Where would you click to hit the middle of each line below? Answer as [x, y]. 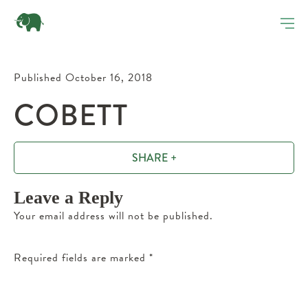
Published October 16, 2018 [83, 78]
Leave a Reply [68, 198]
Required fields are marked [81, 258]
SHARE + [154, 158]
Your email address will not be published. [113, 216]
